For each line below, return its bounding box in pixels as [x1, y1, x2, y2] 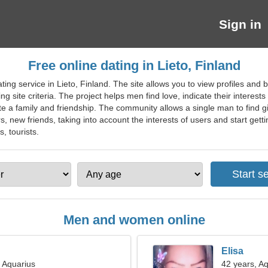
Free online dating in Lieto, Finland [28, 58, 240, 73]
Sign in [219, 17, 261, 31]
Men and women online [63, 212, 205, 227]
